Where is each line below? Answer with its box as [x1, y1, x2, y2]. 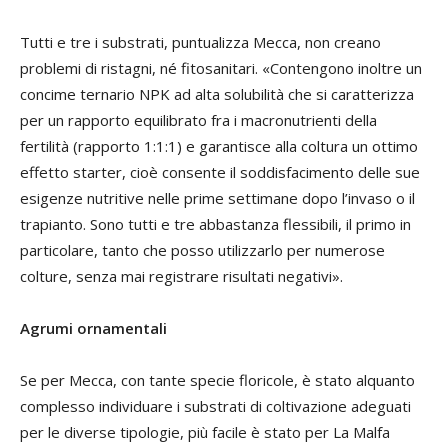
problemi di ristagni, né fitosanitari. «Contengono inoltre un [20, 58, 422, 79]
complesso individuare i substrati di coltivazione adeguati [20, 396, 411, 417]
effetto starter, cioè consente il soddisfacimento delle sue [20, 162, 420, 183]
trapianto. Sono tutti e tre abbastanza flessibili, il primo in [20, 214, 411, 235]
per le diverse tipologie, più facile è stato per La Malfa [20, 422, 390, 443]
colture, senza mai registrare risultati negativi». [20, 266, 343, 287]
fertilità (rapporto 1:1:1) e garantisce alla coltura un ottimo [20, 136, 418, 157]
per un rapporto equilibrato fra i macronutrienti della [20, 110, 377, 131]
